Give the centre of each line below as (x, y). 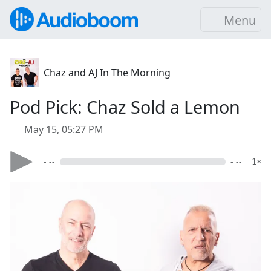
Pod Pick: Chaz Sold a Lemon (125, 107)
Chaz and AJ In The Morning (107, 73)
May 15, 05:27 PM (64, 129)
